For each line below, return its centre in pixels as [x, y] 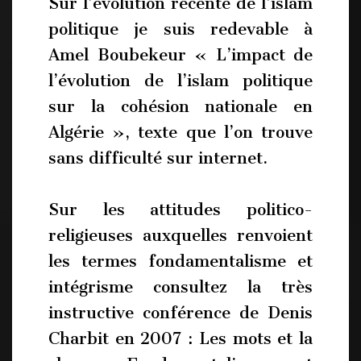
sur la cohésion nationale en [180, 106]
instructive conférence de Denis [180, 312]
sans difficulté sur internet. [158, 158]
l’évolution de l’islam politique [180, 80]
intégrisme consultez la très [180, 286]
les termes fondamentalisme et [180, 261]
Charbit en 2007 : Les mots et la [180, 338]
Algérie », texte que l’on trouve [180, 132]
